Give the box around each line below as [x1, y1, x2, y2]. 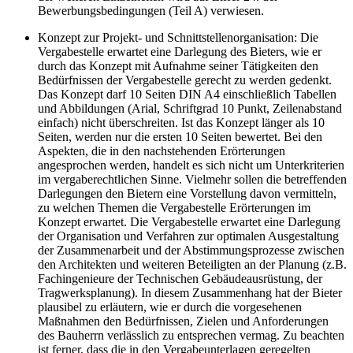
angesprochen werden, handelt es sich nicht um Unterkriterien [38, 158, 344, 173]
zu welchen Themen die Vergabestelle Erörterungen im [38, 201, 310, 215]
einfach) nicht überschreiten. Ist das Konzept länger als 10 [38, 116, 325, 130]
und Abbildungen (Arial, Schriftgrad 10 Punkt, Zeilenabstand [38, 102, 342, 116]
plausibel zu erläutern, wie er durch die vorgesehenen [38, 300, 302, 314]
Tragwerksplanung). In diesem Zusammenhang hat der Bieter [38, 286, 342, 300]
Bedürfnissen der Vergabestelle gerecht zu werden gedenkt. [38, 73, 332, 87]
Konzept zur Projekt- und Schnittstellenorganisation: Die [38, 31, 318, 45]
